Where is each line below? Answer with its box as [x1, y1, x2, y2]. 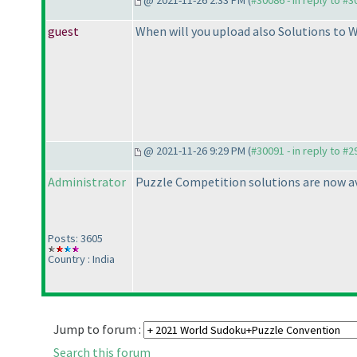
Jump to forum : [53, 321, 143, 338]
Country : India [48, 252, 115, 267]
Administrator [48, 174, 126, 190]
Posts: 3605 [48, 231, 103, 246]
